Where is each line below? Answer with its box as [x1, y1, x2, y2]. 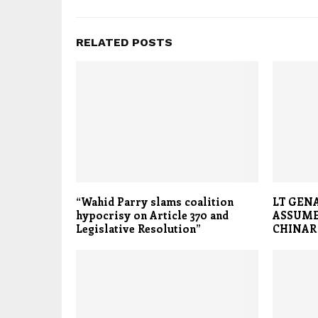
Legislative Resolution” [76, 221, 201, 236]
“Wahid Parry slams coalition [76, 194, 234, 209]
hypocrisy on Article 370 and [76, 208, 229, 223]
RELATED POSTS [76, 35, 172, 49]
